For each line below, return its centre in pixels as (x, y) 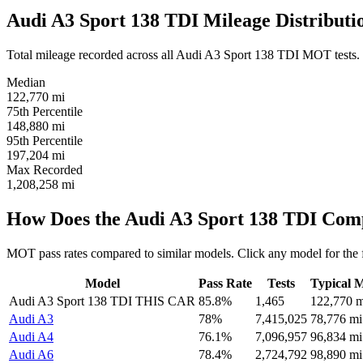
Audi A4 (31, 336)
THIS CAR (165, 301)
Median (26, 82)
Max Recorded (45, 170)
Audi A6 (31, 354)
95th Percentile (45, 141)
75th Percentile (45, 111)
